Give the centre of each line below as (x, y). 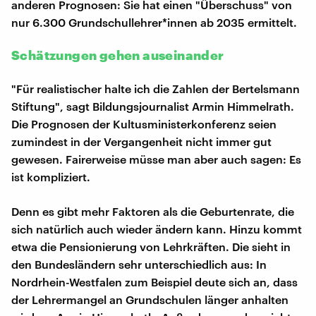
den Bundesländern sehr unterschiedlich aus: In (139, 264)
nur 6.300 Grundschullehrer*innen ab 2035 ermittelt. (154, 22)
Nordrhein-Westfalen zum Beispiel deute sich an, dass (154, 281)
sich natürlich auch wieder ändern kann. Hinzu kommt (157, 229)
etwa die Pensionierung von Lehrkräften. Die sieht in (151, 246)
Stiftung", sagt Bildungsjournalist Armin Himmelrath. (153, 106)
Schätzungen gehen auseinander (118, 55)
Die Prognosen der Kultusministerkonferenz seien (144, 123)
